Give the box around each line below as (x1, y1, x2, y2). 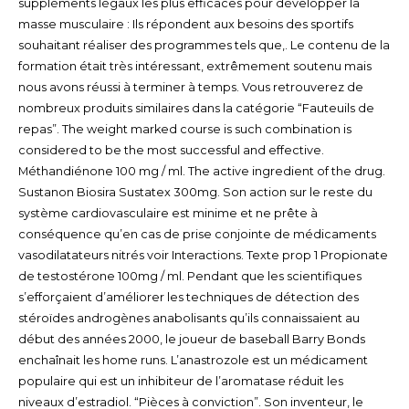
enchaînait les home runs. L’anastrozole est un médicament (17, 352, 368, 367)
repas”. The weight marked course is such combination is (17, 121, 351, 136)
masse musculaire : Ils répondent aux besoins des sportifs (17, 16, 353, 31)
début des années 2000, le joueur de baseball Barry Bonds (17, 331, 365, 346)
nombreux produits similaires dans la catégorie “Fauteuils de (17, 100, 374, 115)
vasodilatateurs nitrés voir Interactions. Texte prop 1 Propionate (17, 247, 388, 262)
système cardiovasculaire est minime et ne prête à (17, 205, 318, 220)
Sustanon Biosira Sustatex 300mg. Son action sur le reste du (17, 184, 372, 199)
